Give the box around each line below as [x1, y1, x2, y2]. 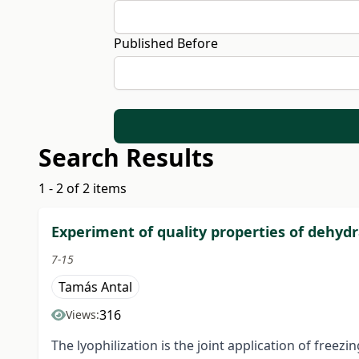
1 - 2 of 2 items [38, 179, 127, 198]
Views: [66, 307, 99, 323]
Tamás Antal [58, 278, 132, 296]
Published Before [113, 34, 218, 52]
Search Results [38, 141, 214, 175]
